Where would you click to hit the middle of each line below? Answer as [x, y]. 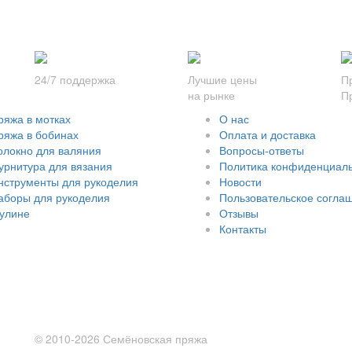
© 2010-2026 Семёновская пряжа [121, 339]
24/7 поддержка [75, 80]
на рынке [211, 95]
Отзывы [239, 213]
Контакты [243, 229]
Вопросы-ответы [262, 150]
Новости [240, 182]
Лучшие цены [222, 80]
